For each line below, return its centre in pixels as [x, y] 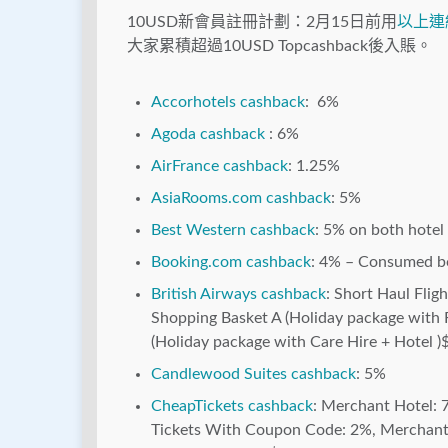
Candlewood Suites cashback [253, 374]
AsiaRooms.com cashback [241, 198]
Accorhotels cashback [228, 102]
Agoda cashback [208, 134]
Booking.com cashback [231, 262]
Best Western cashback [233, 230]
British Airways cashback [238, 294]
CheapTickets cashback [232, 406]
